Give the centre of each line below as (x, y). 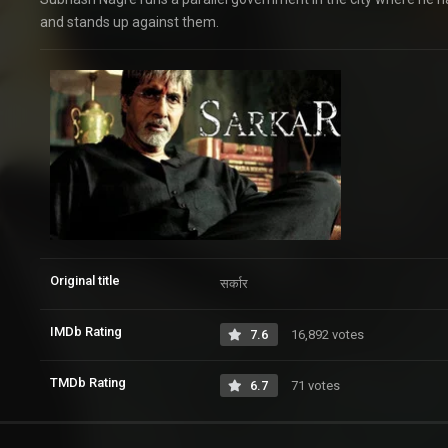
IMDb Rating (86, 331)
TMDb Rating (88, 382)
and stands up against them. (129, 22)
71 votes (314, 385)
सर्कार (234, 283)
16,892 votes (326, 334)
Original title (85, 280)
